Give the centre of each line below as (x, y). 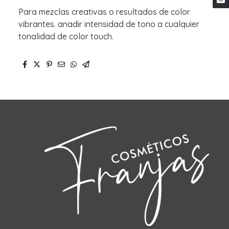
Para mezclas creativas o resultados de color (104, 12)
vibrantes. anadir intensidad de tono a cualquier (109, 24)
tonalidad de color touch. (66, 36)
